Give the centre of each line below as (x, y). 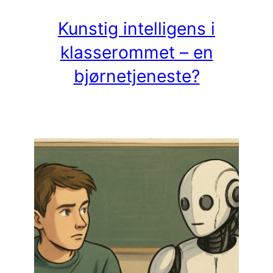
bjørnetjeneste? (136, 76)
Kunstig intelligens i (136, 28)
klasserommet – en (136, 52)
